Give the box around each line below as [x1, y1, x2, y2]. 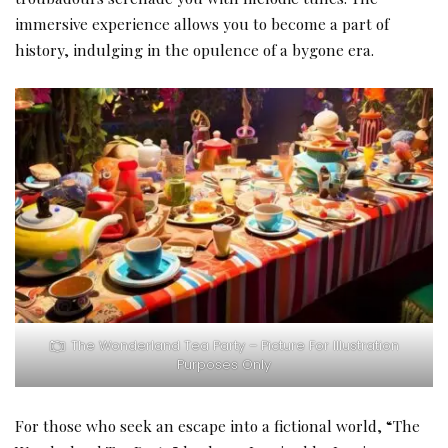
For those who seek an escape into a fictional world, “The [15, 414, 420, 436]
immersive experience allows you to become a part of [15, 12, 389, 34]
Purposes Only [177, 355, 271, 375]
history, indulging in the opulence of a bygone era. [15, 38, 374, 60]
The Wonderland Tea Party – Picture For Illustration [71, 336, 399, 356]
